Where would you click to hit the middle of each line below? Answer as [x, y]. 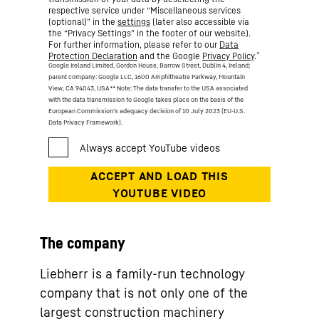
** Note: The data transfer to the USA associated [179, 88]
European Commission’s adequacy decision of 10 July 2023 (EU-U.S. [147, 110]
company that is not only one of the [144, 293]
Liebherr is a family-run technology [142, 273]
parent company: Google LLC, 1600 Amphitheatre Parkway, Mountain [147, 76]
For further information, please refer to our [134, 45]
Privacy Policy [228, 56]
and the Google [170, 56]
